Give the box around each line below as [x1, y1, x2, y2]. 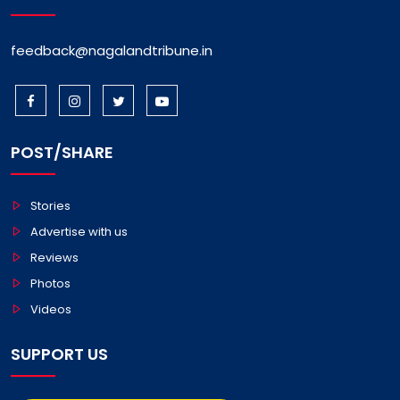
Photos [30, 274, 71, 292]
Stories [30, 196, 71, 214]
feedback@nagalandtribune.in [11, 40, 212, 60]
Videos [30, 300, 71, 318]
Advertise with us [30, 222, 128, 240]
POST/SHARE [11, 140, 113, 163]
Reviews [30, 248, 79, 266]
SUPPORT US [11, 342, 108, 365]
